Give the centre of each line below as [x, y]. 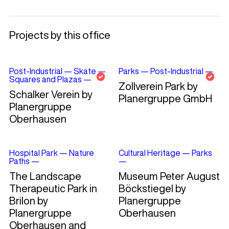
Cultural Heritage [149, 153]
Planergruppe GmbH [165, 99]
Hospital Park [33, 153]
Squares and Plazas [45, 79]
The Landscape [45, 176]
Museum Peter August [169, 176]
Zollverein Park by [158, 86]
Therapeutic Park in [53, 189]
